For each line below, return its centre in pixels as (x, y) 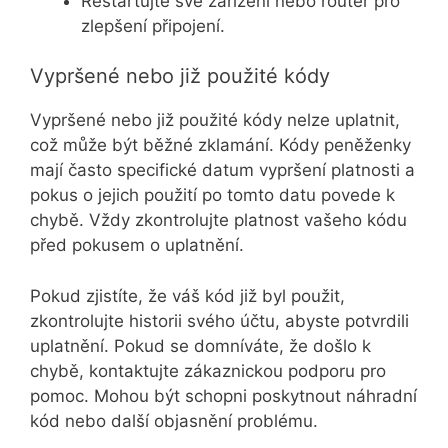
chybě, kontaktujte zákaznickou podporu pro (208, 370)
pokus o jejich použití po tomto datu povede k (212, 195)
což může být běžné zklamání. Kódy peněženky (220, 145)
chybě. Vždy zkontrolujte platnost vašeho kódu (218, 220)
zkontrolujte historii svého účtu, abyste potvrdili (219, 320)
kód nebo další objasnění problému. (174, 420)
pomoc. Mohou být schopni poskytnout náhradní (223, 395)
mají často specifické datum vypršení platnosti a (222, 170)
